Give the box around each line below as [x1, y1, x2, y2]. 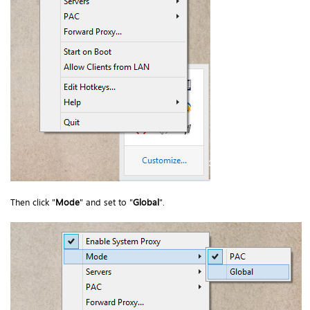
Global [133, 195, 159, 208]
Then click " [10, 195, 55, 208]
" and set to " [80, 195, 133, 208]
